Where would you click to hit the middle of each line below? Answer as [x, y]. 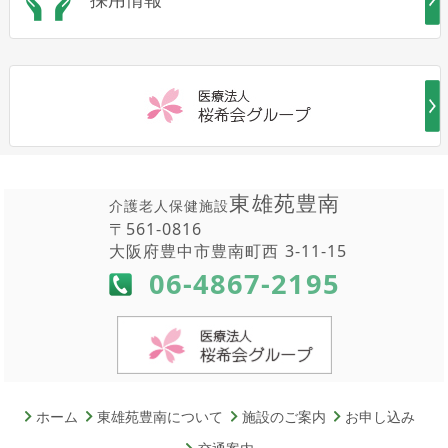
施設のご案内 [284, 416]
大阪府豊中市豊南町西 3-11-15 [228, 250]
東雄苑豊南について [160, 416]
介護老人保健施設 [169, 205]
